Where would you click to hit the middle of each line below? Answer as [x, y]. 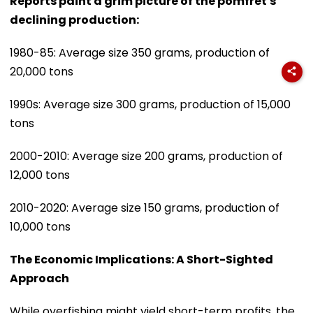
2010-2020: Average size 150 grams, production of [145, 208]
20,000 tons [42, 71]
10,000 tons [40, 226]
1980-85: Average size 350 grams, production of [140, 52]
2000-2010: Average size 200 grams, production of [146, 156]
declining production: [74, 20]
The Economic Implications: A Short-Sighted [141, 259]
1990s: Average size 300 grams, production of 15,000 [150, 104]
